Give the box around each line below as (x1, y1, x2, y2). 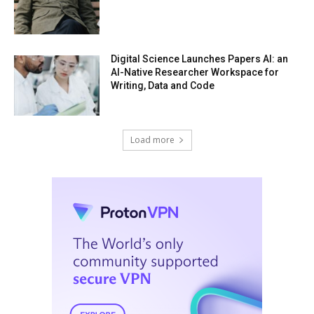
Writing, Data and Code (111, 80, 215, 92)
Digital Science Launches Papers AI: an (111, 53, 289, 65)
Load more (130, 134, 175, 146)
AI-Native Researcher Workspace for (111, 67, 280, 78)
